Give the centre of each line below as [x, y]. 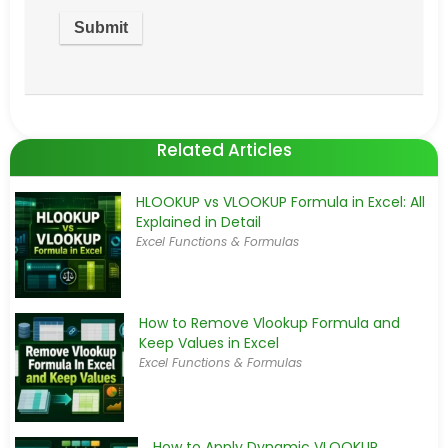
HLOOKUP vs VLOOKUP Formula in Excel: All [281, 202]
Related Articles [224, 150]
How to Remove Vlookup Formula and [269, 323]
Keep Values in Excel [208, 343]
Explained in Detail [199, 222]
